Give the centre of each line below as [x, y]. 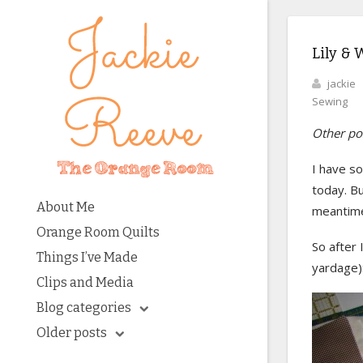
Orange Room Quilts [98, 232]
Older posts [72, 333]
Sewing [330, 101]
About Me [66, 207]
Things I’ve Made [87, 257]
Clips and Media [85, 282]
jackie [342, 83]
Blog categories [84, 307]
